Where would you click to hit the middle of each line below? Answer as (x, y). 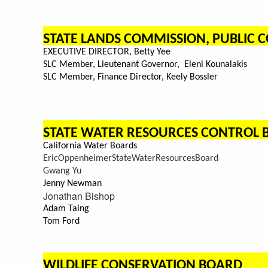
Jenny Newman (72, 184)
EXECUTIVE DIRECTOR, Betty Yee (107, 52)
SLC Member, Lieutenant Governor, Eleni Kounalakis (145, 65)
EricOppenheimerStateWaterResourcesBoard (131, 159)
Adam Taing (66, 209)
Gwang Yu (62, 171)
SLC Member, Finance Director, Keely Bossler (130, 77)
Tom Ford (61, 222)
